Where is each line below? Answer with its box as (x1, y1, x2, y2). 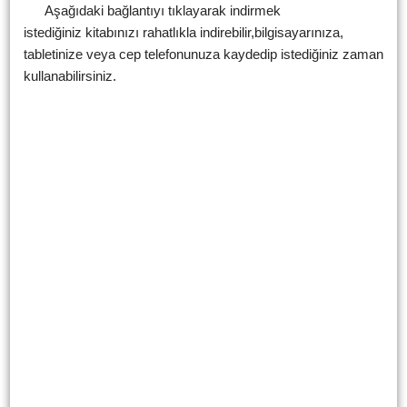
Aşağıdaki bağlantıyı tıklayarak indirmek (24, 2, 281, 18)
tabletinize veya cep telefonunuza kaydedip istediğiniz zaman (24, 45, 383, 62)
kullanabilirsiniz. (24, 67, 116, 84)
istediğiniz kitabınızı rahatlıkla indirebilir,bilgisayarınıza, (24, 24, 343, 40)
